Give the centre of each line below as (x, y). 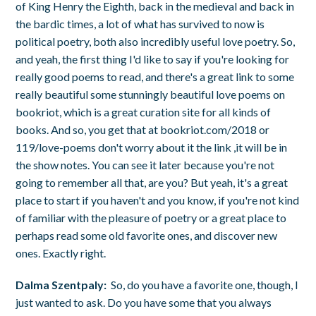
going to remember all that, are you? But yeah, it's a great (152, 182)
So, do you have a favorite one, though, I (205, 284)
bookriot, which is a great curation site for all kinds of (144, 111)
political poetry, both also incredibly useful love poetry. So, (156, 41)
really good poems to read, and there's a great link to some (155, 76)
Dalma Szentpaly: (63, 284)
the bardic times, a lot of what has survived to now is (140, 23)
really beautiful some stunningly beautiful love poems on (151, 94)
